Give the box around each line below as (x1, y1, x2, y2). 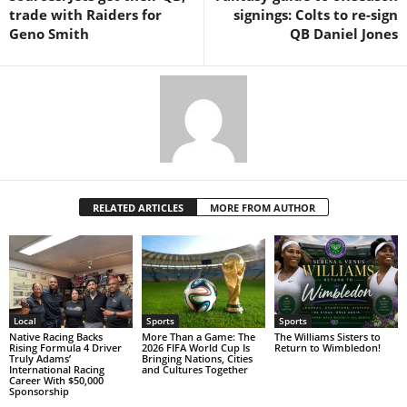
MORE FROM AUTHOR (209, 201, 315, 215)
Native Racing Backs (9, 329, 103, 343)
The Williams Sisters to (273, 329, 381, 343)
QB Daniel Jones (290, 25, 398, 44)
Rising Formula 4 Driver (9, 340, 122, 354)
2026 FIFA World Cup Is (141, 340, 250, 354)
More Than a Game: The (141, 329, 255, 343)
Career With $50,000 (9, 372, 104, 387)
